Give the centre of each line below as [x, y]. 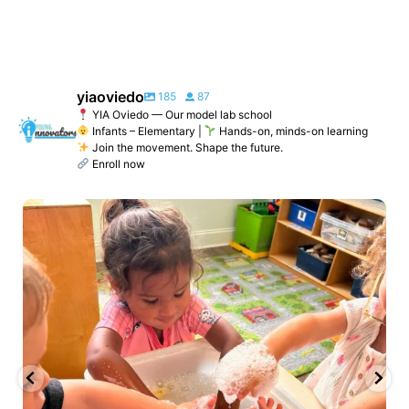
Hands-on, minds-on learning [293, 131]
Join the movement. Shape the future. [186, 147]
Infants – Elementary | [147, 131]
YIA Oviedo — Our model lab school [180, 114]
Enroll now [117, 163]
